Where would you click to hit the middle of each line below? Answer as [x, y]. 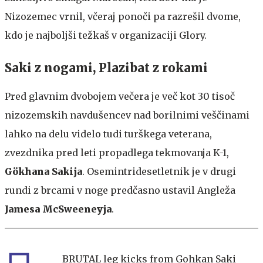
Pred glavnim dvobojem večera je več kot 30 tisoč [120, 96]
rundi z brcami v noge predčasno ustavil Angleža [120, 190]
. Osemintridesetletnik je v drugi [159, 171]
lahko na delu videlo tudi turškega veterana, [108, 134]
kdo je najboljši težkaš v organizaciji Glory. [106, 35]
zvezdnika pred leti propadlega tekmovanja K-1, [117, 152]
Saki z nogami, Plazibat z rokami [106, 68]
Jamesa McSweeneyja [58, 209]
